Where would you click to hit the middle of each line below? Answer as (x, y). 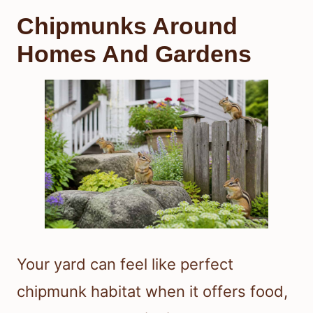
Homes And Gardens (134, 54)
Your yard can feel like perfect (125, 264)
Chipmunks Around (127, 26)
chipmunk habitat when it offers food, (152, 292)
